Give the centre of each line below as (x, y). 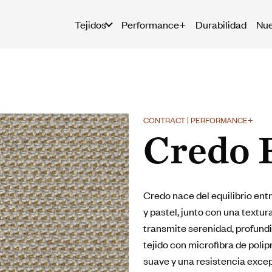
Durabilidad (221, 24)
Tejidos (90, 24)
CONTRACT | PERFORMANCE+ (198, 120)
